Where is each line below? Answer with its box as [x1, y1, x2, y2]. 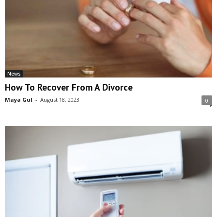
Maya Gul [5, 96, 32, 104]
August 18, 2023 [40, 96, 79, 104]
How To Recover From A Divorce [5, 81, 133, 93]
